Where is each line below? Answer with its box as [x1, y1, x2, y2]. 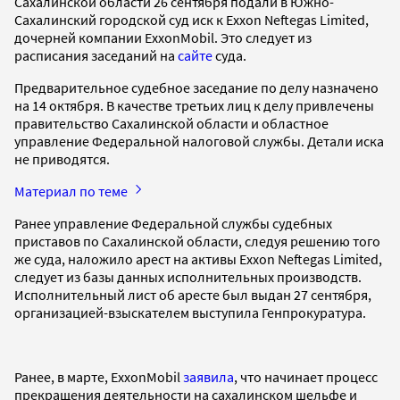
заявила [183, 367, 234, 386]
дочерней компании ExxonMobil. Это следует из [14, 28, 312, 46]
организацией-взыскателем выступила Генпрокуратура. [14, 303, 369, 321]
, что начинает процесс [234, 367, 378, 386]
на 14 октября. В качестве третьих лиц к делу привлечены [14, 96, 374, 114]
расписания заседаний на [14, 46, 178, 64]
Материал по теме [14, 181, 130, 200]
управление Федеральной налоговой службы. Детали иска [14, 131, 384, 150]
